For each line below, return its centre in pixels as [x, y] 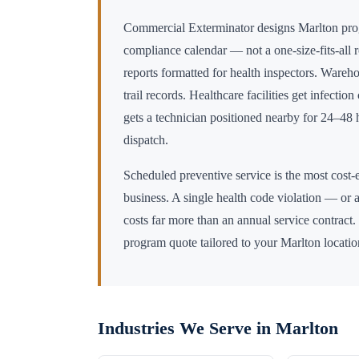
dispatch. [146, 140]
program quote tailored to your [202, 243]
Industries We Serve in [187, 329]
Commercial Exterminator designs [211, 28]
